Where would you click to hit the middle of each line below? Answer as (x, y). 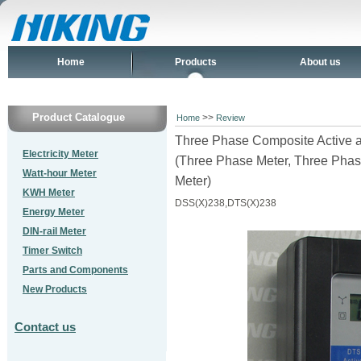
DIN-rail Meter (54, 231)
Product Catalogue (79, 117)
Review (230, 118)
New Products (55, 289)
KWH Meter (49, 193)
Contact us (45, 327)
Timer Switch (52, 251)
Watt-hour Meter (60, 173)
